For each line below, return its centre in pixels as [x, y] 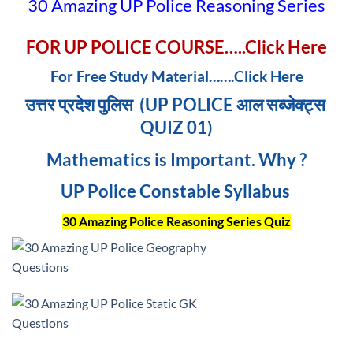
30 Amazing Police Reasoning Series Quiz [176, 221]
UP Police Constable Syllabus [176, 191]
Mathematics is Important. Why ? [176, 159]
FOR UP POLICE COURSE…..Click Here [176, 46]
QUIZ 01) [176, 128]
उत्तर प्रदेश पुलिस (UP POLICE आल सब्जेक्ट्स [176, 105]
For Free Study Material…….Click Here [176, 76]
